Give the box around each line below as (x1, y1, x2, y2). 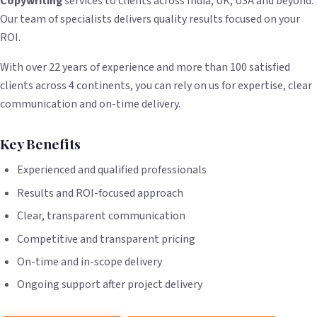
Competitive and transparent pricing (17, 231, 195, 247)
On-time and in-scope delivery (17, 253, 162, 270)
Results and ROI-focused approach (17, 185, 183, 201)
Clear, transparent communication (17, 208, 185, 224)
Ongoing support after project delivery (17, 277, 202, 293)
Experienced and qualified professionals (17, 162, 207, 178)
